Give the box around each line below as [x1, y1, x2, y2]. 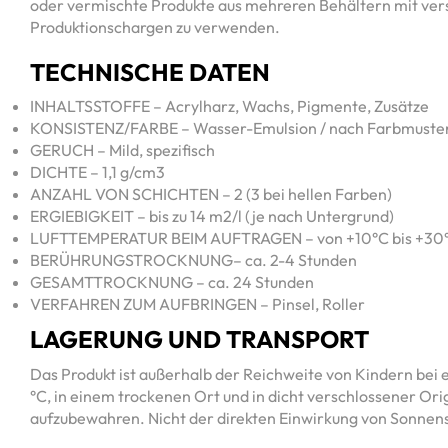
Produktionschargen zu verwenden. [30, 16, 280, 37]
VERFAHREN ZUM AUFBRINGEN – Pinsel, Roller [30, 294, 365, 315]
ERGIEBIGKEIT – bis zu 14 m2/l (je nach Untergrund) [30, 206, 394, 227]
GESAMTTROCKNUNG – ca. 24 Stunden [30, 272, 314, 293]
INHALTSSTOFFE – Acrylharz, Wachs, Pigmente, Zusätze [30, 96, 429, 117]
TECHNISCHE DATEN [30, 56, 270, 87]
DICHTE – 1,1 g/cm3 [30, 162, 165, 183]
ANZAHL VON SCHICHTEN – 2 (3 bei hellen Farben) [30, 184, 392, 205]
